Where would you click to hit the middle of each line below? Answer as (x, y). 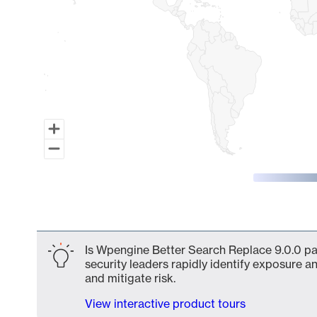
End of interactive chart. (100, 219)
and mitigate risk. (130, 278)
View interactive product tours (165, 304)
